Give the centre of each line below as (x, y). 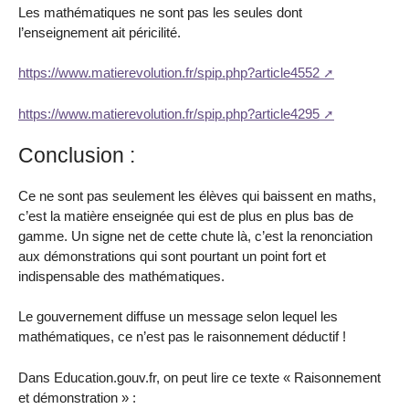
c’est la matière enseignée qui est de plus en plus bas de (186, 215)
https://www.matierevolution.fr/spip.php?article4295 (169, 114)
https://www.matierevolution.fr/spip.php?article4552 (169, 73)
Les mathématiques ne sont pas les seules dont (160, 12)
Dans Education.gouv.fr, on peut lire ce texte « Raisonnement (199, 378)
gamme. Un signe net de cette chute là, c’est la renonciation (195, 236)
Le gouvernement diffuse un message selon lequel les (178, 317)
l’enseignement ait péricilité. (100, 32)
